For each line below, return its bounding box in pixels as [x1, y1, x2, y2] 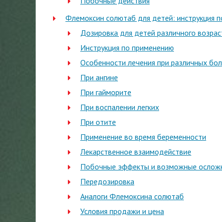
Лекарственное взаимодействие [80, 147, 191, 157]
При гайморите [80, 87, 131, 97]
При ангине [80, 72, 118, 82]
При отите [80, 117, 116, 127]
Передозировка [80, 176, 134, 186]
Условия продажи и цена [80, 206, 164, 216]
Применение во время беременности [80, 132, 206, 142]
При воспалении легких [80, 102, 159, 112]
